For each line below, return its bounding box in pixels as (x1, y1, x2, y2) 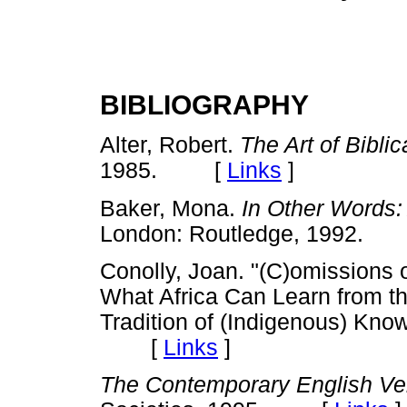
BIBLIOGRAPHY (100, 90, 309, 121)
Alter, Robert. (100, 133, 240, 158)
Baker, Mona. (100, 195, 242, 221)
